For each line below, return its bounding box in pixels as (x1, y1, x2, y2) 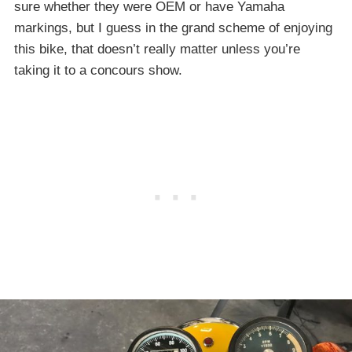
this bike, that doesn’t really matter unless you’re (14, 41, 300, 57)
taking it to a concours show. (14, 62, 182, 78)
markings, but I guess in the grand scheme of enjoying (14, 20, 332, 35)
